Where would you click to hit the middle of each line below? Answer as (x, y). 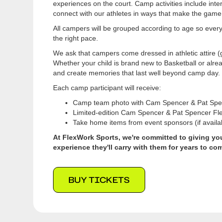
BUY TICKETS (99, 180)
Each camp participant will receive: (107, 87)
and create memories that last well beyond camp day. (137, 73)
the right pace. (76, 38)
